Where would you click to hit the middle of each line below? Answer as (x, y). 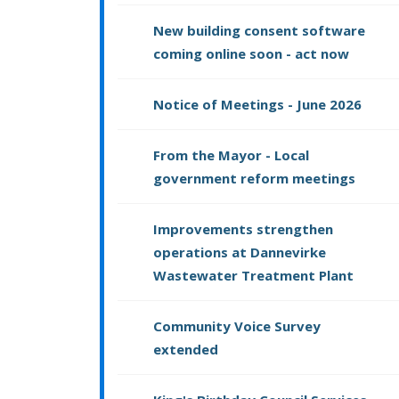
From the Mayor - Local (231, 155)
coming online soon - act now (251, 54)
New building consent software (259, 31)
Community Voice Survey (237, 326)
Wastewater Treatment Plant (253, 276)
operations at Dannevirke (240, 252)
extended (186, 350)
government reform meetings (254, 179)
